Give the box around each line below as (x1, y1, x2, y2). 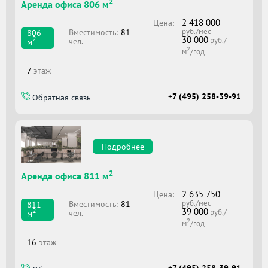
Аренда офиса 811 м (21, 170, 109, 182)
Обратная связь (30, 92, 91, 103)
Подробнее (101, 141, 144, 153)
